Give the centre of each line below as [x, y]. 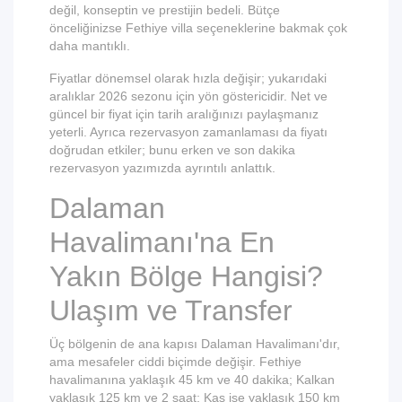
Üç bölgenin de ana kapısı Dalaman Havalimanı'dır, [195, 344]
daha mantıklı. [90, 46]
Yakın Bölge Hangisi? [186, 276]
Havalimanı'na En [162, 242]
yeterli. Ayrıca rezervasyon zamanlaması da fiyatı [188, 132]
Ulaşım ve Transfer [171, 310]
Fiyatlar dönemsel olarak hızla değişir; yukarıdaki [188, 78]
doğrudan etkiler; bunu [115, 150]
